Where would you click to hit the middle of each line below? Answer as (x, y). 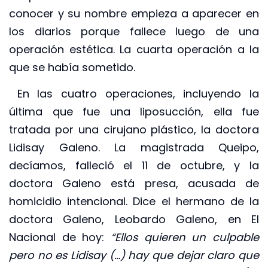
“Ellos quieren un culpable (185, 237)
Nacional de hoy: (60, 237)
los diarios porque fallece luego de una (134, 32)
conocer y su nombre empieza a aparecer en (134, 14)
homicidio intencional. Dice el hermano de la (134, 202)
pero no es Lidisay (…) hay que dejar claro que (134, 255)
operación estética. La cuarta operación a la (134, 50)
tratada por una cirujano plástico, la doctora (134, 130)
